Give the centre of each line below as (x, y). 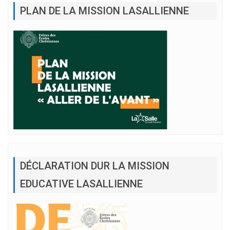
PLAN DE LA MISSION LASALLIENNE (104, 11)
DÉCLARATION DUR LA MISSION (95, 166)
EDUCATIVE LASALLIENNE (81, 184)
